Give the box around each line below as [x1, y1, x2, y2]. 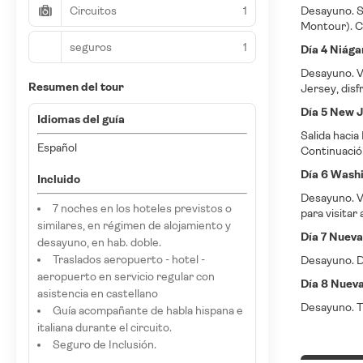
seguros [70, 40, 112, 53]
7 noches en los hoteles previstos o [53, 202, 232, 215]
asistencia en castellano [37, 287, 158, 300]
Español [37, 141, 77, 154]
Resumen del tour [28, 80, 124, 93]
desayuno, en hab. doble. [37, 236, 161, 249]
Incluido [37, 173, 80, 186]
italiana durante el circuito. [37, 321, 172, 334]
